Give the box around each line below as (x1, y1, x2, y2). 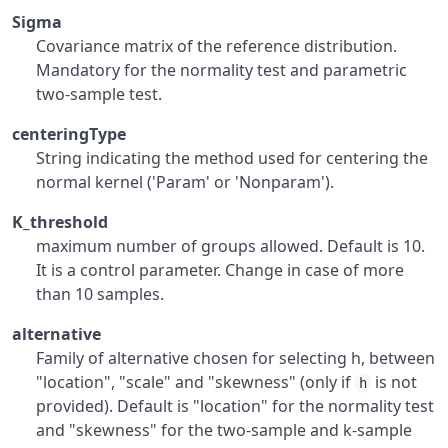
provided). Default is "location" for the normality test (36, 395, 434, 417)
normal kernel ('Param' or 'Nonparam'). (36, 171, 334, 193)
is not (371, 371, 417, 393)
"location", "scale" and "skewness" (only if (36, 371, 355, 393)
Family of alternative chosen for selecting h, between (36, 347, 435, 369)
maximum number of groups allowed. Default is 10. (36, 235, 425, 257)
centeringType (12, 123, 126, 145)
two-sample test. (36, 83, 162, 105)
